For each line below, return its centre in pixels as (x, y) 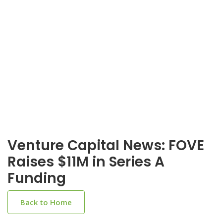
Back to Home (46, 202)
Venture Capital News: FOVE (106, 145)
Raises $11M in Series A (86, 162)
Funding (37, 178)
